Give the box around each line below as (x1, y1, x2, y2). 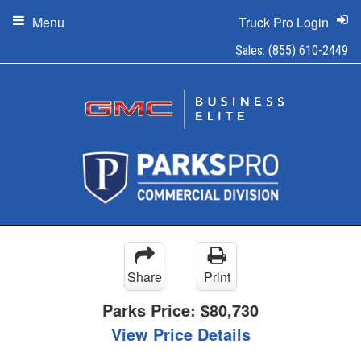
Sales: (235, 43, 268, 58)
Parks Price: (102, 298, 201, 322)
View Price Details (110, 322, 251, 346)
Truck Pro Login (239, 13, 329, 31)
